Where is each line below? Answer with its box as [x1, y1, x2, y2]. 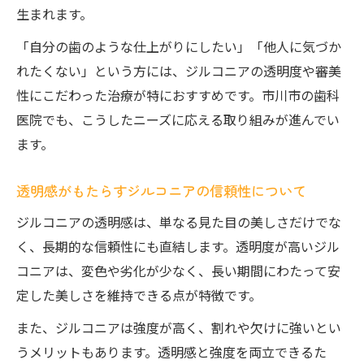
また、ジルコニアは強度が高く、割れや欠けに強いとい [16, 318, 341, 337]
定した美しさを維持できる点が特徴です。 [16, 285, 262, 305]
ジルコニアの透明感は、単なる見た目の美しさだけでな [16, 212, 341, 232]
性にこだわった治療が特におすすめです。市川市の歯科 [16, 85, 340, 105]
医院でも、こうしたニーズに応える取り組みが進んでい [16, 110, 340, 129]
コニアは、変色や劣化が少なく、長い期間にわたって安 [16, 261, 340, 280]
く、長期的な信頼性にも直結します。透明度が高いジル [16, 236, 340, 256]
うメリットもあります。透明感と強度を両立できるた [16, 342, 327, 362]
